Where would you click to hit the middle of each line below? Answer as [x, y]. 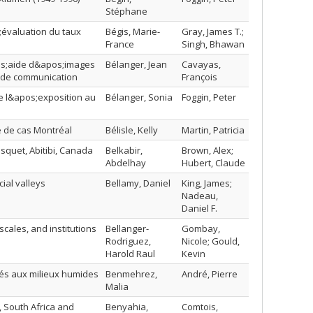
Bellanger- [127, 228]
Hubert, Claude [213, 163]
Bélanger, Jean [136, 64]
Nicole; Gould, [211, 241]
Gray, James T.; [213, 31]
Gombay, [201, 228]
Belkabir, [124, 150]
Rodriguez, [128, 241]
